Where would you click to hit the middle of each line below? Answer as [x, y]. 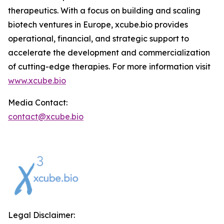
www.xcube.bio [37, 80]
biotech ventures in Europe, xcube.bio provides [98, 24]
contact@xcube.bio [46, 116]
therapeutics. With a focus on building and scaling [104, 10]
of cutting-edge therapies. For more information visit [109, 66]
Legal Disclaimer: [41, 215]
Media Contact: [38, 102]
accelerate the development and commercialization [109, 52]
